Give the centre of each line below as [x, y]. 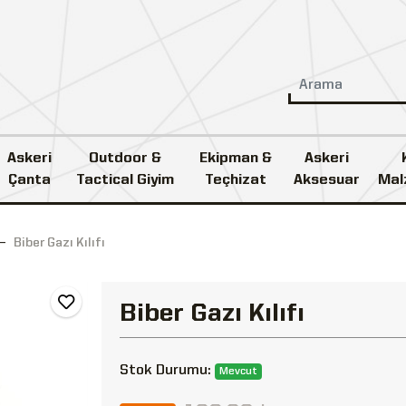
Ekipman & [235, 158]
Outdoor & [125, 158]
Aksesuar [327, 180]
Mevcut [238, 371]
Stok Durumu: [167, 370]
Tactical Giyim [125, 180]
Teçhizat [235, 180]
